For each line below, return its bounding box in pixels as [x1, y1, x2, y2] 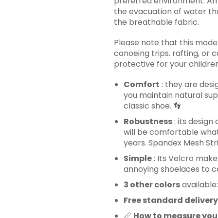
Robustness [124, 116, 172, 127]
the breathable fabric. [114, 17, 199, 28]
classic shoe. [124, 100, 173, 112]
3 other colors [124, 179, 180, 191]
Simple [124, 153, 152, 164]
